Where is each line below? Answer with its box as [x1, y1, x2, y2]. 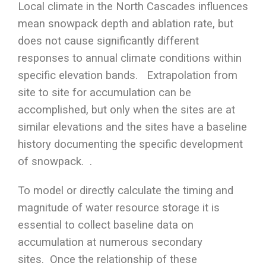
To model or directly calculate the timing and [18, 184, 233, 198]
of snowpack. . [18, 155, 92, 169]
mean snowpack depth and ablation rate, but [18, 17, 233, 31]
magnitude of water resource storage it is [18, 201, 220, 215]
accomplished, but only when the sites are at [18, 103, 235, 117]
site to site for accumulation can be [18, 86, 191, 100]
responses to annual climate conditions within [18, 52, 242, 65]
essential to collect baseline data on [18, 218, 194, 232]
